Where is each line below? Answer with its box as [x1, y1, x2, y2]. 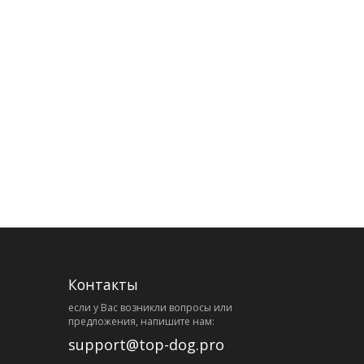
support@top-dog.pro [67, 334, 224, 354]
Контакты [67, 275, 138, 294]
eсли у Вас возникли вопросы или [67, 301, 232, 314]
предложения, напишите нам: [67, 314, 214, 328]
